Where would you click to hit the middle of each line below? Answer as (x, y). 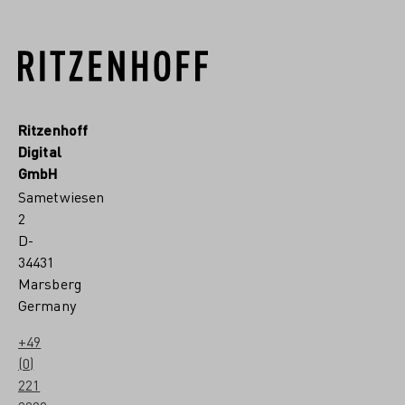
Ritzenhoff (53, 129)
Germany (47, 305)
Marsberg (50, 283)
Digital (40, 151)
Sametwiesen (61, 197)
